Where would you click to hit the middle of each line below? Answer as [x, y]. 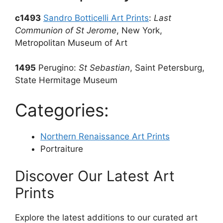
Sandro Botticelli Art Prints [96, 18]
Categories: [62, 110]
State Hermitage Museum [66, 80]
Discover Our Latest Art [95, 176]
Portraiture [62, 149]
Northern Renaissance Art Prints [105, 136]
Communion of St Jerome [66, 30]
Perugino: [57, 68]
